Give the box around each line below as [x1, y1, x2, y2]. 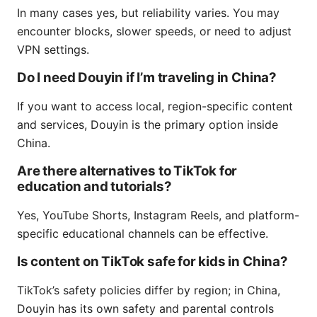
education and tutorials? [17, 178, 172, 195]
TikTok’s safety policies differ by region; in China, [17, 283, 280, 298]
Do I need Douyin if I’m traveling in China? [17, 69, 277, 86]
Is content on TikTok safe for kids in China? [17, 253, 288, 270]
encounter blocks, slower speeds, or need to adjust [17, 24, 292, 39]
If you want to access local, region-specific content [17, 99, 293, 114]
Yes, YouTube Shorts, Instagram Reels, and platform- [17, 208, 299, 223]
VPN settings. [17, 42, 89, 57]
